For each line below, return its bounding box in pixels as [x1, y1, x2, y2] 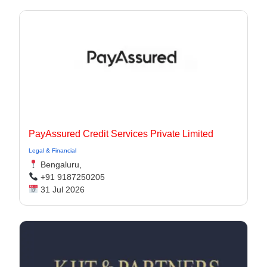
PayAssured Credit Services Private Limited [29, 129, 213, 139]
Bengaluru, [38, 160, 82, 169]
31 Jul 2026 [38, 185, 85, 194]
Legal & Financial [29, 147, 76, 154]
